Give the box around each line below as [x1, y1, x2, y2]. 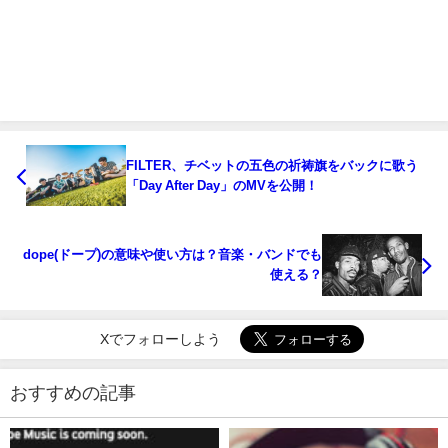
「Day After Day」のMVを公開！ [126, 178, 318, 192]
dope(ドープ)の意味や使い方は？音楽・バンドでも [23, 248, 322, 262]
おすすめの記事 [10, 384, 136, 403]
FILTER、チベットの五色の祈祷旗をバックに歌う [126, 158, 418, 172]
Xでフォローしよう [99, 332, 221, 347]
